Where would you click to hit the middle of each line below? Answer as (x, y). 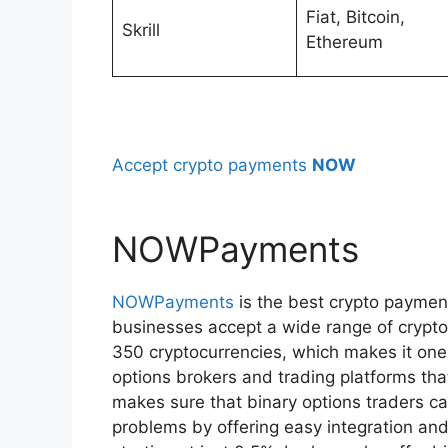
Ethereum (344, 41)
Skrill (140, 29)
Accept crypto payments (212, 164)
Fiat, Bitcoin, (355, 16)
